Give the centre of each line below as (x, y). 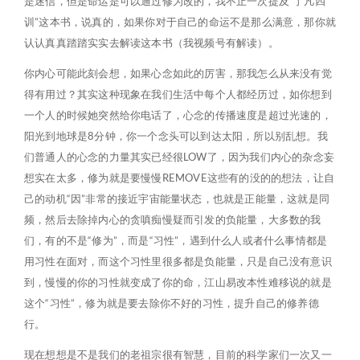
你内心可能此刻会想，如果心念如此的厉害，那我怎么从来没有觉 (178, 73)
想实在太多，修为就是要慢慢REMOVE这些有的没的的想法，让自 (180, 178)
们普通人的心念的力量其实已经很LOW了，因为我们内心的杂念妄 (179, 157)
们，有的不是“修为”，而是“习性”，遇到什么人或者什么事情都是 (176, 240)
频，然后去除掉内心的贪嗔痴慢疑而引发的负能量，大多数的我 (173, 219)
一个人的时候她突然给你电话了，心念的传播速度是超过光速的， (178, 115)
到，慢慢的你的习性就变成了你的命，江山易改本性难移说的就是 (178, 282)
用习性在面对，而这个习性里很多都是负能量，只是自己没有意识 (178, 261)
